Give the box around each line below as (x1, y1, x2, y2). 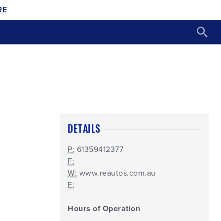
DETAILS (68, 121, 101, 136)
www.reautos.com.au (79, 169, 156, 177)
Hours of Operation (68, 205, 140, 213)
